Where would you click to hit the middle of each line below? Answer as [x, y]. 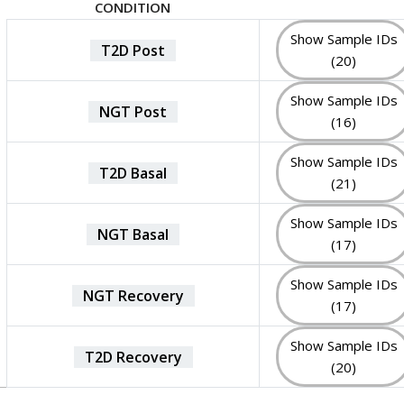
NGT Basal [133, 234]
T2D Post [133, 50]
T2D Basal [133, 173]
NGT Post [133, 111]
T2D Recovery [133, 357]
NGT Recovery [133, 295]
